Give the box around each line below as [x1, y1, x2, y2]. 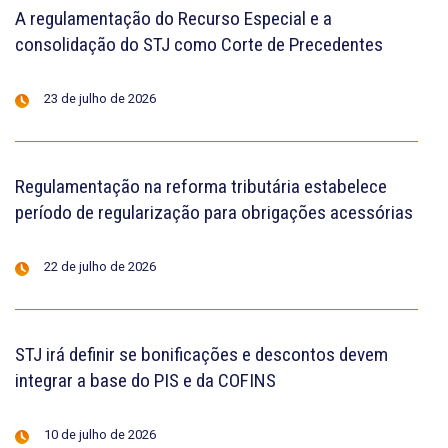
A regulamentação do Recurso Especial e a [15, 6, 332, 30]
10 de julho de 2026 [44, 426, 156, 442]
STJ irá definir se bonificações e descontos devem [15, 342, 388, 366]
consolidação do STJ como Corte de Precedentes [15, 32, 383, 56]
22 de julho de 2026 [44, 258, 156, 274]
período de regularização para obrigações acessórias [15, 200, 413, 224]
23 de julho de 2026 [44, 90, 156, 106]
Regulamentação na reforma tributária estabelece [15, 174, 387, 198]
